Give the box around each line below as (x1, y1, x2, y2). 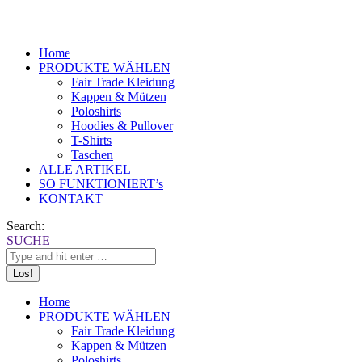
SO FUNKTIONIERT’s (39, 177, 163, 191)
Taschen (71, 148, 113, 162)
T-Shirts (71, 133, 112, 147)
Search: (6, 219, 44, 233)
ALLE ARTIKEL (39, 162, 131, 176)
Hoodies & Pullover (71, 119, 173, 133)
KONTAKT (39, 192, 103, 205)
